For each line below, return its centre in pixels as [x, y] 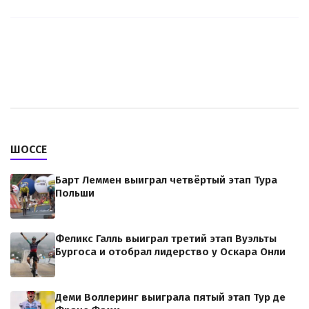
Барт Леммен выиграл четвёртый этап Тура [166, 180]
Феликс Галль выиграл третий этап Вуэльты [166, 239]
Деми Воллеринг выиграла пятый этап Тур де [170, 297]
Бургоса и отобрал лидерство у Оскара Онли [170, 252]
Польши [75, 193]
